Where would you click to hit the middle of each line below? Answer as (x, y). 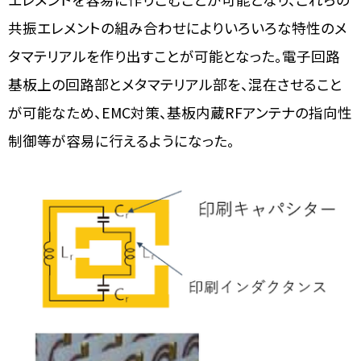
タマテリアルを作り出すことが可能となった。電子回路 (174, 56)
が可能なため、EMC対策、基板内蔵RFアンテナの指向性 (180, 113)
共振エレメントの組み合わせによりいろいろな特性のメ (178, 28)
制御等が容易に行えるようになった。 (121, 141)
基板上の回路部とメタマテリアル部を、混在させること (175, 85)
